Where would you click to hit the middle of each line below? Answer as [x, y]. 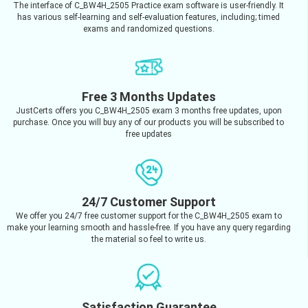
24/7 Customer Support [148, 201]
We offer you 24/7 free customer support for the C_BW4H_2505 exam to [148, 216]
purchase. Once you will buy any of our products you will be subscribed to [148, 122]
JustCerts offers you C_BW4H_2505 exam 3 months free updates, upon [148, 110]
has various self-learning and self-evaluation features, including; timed [148, 17]
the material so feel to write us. [148, 239]
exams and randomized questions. [148, 29]
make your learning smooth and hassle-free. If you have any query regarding [148, 227]
